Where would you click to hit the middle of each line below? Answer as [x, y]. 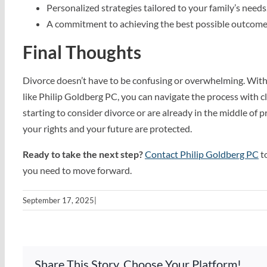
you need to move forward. [77, 170]
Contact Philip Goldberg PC [202, 154]
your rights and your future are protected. [107, 128]
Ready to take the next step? [83, 154]
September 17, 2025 [58, 200]
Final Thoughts [82, 52]
